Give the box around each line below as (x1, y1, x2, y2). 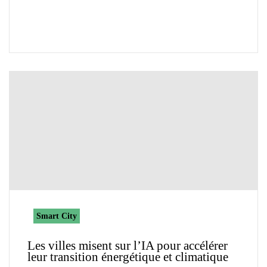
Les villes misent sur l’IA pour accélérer (27, 238, 228, 253)
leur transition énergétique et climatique (27, 250, 228, 265)
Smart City (36, 212, 77, 221)
